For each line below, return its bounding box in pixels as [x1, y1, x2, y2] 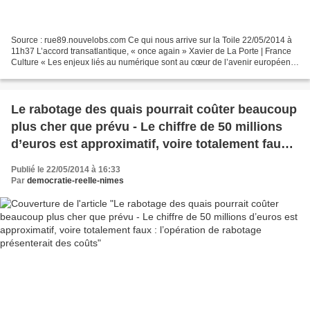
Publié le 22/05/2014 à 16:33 [11, 165, 120, 175]
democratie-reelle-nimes [27, 176, 124, 186]
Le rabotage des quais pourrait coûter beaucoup [11, 102, 297, 117]
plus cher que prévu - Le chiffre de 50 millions [11, 120, 282, 134]
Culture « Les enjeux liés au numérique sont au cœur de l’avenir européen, [11, 57, 293, 68]
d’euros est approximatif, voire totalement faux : [11, 137, 295, 152]
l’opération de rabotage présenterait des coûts [11, 154, 285, 169]
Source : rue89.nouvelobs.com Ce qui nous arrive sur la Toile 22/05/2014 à [11, 35, 292, 46]
